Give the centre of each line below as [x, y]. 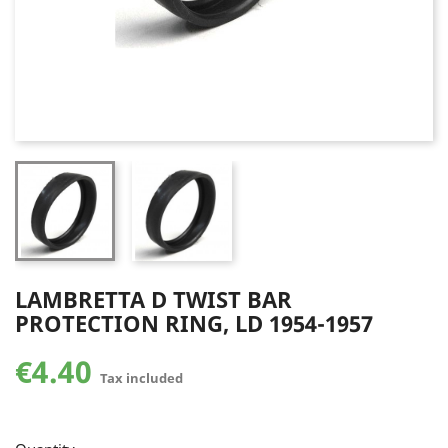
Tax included [141, 378]
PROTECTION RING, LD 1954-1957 [194, 323]
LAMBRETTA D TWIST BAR [153, 299]
